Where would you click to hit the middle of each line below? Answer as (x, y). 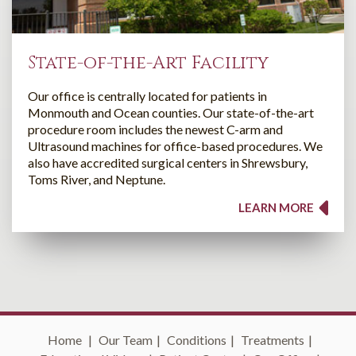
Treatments (273, 339)
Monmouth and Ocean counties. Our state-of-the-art (171, 112)
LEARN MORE (277, 207)
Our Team (126, 339)
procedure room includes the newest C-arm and (155, 129)
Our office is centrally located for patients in (147, 95)
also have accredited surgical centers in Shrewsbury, (168, 162)
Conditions (197, 339)
